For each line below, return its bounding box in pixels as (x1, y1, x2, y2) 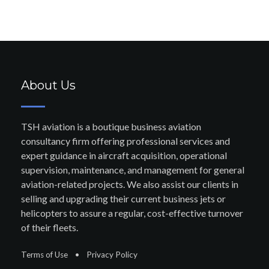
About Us (21, 78, 76, 92)
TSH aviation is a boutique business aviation (21, 121, 201, 132)
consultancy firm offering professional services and (21, 135, 230, 147)
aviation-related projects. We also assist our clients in (21, 178, 238, 190)
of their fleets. (21, 222, 78, 233)
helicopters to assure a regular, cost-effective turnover (21, 207, 243, 219)
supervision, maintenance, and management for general (21, 164, 244, 175)
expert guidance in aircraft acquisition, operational (21, 150, 227, 161)
